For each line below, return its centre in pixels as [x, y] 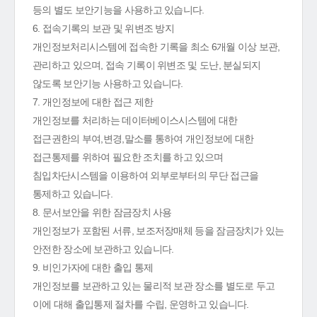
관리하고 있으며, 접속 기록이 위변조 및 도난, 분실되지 [147, 65]
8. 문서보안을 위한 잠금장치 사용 [102, 212]
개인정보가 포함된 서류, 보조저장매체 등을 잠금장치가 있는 [158, 231]
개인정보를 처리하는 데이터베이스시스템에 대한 [135, 120]
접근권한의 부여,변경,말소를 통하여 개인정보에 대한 [143, 139]
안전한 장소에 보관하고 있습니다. [103, 249]
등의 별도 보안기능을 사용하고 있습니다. [119, 10]
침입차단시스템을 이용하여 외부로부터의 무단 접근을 [146, 175]
